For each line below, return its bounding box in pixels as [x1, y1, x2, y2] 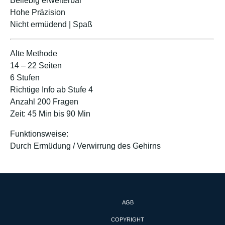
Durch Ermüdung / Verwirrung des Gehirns [10, 141, 161, 150]
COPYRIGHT [111, 216, 144, 222]
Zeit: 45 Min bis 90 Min [10, 109, 90, 118]
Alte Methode [10, 49, 57, 58]
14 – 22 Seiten [10, 61, 62, 70]
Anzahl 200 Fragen [10, 97, 78, 106]
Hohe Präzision [10, 8, 65, 17]
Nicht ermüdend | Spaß [10, 20, 92, 29]
